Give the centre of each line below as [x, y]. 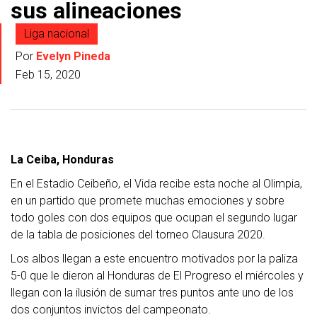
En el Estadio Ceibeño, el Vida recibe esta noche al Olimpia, [156, 184]
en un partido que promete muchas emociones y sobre [148, 201]
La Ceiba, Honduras [62, 160]
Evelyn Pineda [73, 57]
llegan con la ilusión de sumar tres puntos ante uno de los [152, 293]
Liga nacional [57, 34]
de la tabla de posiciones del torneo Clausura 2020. [138, 235]
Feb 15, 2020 [48, 75]
